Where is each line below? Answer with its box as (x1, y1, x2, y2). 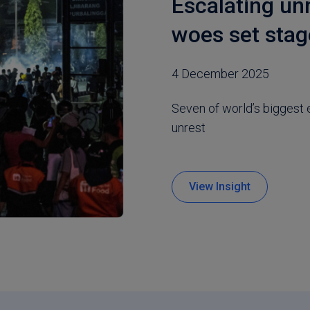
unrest (172, 120, 206, 136)
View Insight (189, 180, 250, 194)
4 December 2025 (172, 66, 269, 82)
